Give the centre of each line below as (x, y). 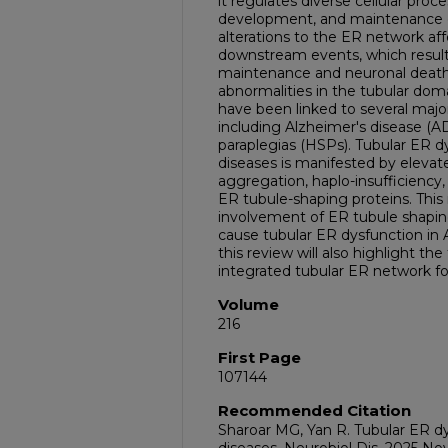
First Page (259, 357)
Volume (248, 304)
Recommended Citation (314, 410)
